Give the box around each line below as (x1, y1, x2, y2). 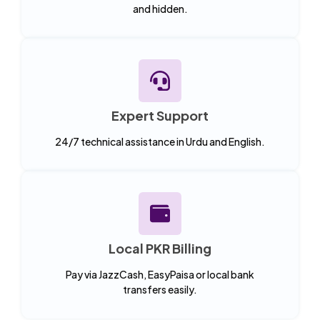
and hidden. (132, 1, 188, 15)
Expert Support (111, 106, 209, 124)
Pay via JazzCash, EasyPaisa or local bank (66, 267, 254, 281)
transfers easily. (123, 282, 197, 296)
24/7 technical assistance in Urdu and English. (55, 134, 265, 148)
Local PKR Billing (109, 239, 211, 256)
